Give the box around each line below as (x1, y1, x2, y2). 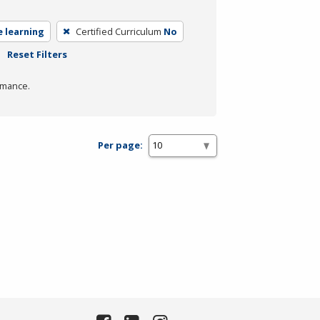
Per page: (98, 139, 143, 152)
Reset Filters (6, 48, 67, 61)
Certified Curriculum (75, 24, 161, 38)
